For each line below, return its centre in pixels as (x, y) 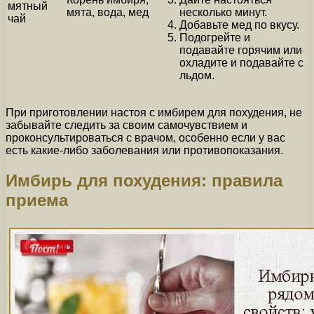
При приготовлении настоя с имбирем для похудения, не (154, 112)
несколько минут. (223, 12)
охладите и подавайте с (241, 62)
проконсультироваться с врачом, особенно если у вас (145, 137)
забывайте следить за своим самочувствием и (127, 125)
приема (37, 200)
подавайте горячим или (241, 50)
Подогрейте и (215, 37)
